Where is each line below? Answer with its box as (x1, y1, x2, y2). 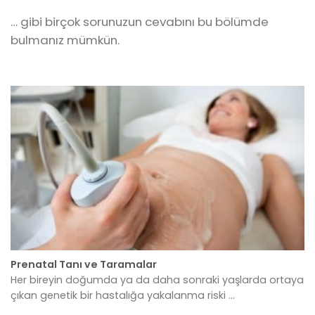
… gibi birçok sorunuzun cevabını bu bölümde (11, 13, 269, 31)
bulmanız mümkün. (11, 32, 120, 49)
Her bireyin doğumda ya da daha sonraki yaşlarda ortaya (11, 272, 304, 287)
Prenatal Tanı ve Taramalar (11, 257, 157, 272)
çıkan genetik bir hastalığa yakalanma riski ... (11, 288, 235, 302)
